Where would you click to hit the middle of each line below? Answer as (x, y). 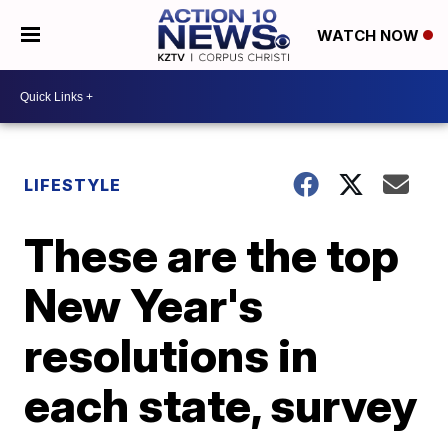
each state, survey (221, 405)
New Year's (144, 305)
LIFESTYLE (73, 185)
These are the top (212, 255)
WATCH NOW (369, 36)
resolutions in (171, 355)
